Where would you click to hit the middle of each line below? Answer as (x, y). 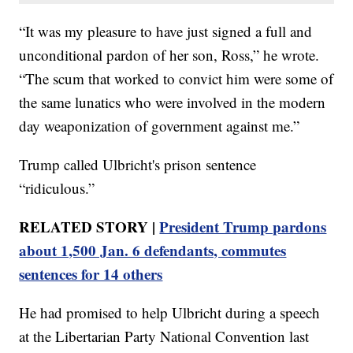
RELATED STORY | (89, 227)
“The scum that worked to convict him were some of (176, 79)
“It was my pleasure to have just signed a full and (166, 32)
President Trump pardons (243, 227)
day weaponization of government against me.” (160, 126)
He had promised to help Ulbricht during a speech (170, 313)
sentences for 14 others (91, 274)
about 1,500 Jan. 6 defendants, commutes (153, 251)
